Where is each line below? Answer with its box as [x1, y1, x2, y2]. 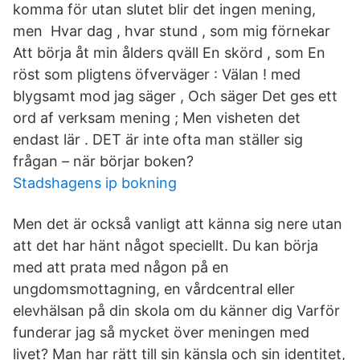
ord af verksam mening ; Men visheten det [13, 109, 301, 126]
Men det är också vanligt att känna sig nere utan [13, 215, 342, 232]
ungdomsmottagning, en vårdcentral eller [13, 280, 295, 297]
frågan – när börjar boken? [13, 153, 194, 170]
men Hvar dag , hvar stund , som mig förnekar [13, 22, 330, 39]
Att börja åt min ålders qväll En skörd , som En [13, 44, 325, 61]
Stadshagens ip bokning [13, 174, 177, 191]
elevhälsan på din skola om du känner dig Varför [13, 302, 340, 319]
